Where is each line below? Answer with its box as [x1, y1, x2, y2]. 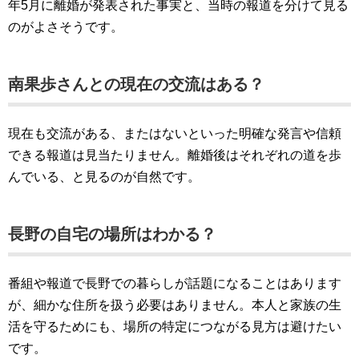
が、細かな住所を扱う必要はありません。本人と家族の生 [8, 298, 341, 313]
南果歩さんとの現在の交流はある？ [8, 75, 264, 94]
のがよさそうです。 [8, 20, 123, 34]
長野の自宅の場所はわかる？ [8, 225, 216, 244]
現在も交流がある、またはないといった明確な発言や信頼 [8, 127, 341, 141]
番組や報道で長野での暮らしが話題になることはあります [8, 276, 341, 291]
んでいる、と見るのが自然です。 [8, 170, 200, 184]
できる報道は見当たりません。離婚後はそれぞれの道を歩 [8, 148, 341, 163]
